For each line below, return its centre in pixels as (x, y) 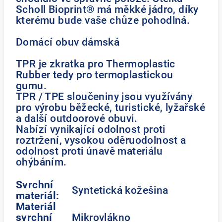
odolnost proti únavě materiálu (89, 151)
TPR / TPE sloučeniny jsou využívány (104, 96)
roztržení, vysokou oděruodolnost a (101, 140)
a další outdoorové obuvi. (77, 118)
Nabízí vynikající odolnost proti (91, 129)
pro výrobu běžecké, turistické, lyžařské (111, 107)
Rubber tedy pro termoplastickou (95, 75)
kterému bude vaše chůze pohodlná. (103, 20)
